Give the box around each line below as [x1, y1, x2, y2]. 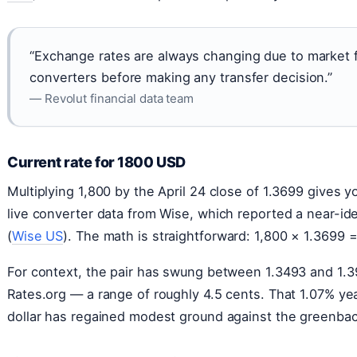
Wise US [11, 227, 64, 244]
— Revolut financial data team [29, 90, 194, 106]
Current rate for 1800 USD [7, 152, 186, 171]
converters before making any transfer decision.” [29, 69, 333, 85]
